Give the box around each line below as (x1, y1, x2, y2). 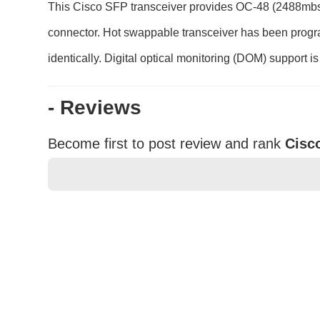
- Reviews (48, 96, 142, 119)
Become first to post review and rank (48, 136, 281, 152)
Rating (58, 210, 91, 223)
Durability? (58, 298, 114, 311)
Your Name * (66, 257, 124, 269)
